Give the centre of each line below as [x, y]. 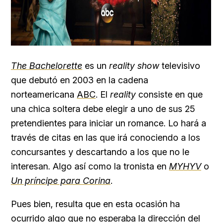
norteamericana [44, 94]
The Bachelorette [47, 66]
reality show [134, 66]
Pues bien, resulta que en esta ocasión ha [95, 204]
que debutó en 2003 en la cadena [80, 80]
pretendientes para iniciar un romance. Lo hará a [109, 123]
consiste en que [170, 94]
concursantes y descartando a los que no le [100, 152]
